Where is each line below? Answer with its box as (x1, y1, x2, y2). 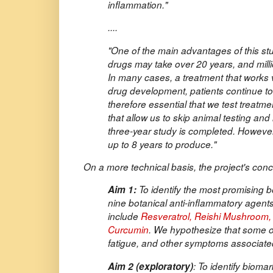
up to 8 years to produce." (108, 137, 216, 151)
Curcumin (108, 223, 149, 236)
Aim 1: (108, 183, 139, 197)
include (108, 210, 141, 223)
